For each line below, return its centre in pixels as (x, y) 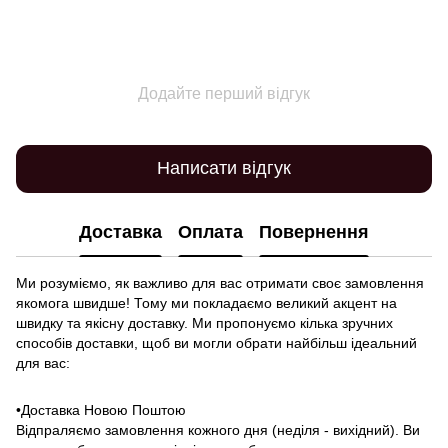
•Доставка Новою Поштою (101, 409)
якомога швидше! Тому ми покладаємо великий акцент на (206, 302)
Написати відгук (224, 168)
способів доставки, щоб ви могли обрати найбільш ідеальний (216, 342)
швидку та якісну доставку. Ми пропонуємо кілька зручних (204, 322)
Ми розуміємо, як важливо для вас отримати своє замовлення (220, 282)
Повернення (314, 232)
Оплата (210, 232)
